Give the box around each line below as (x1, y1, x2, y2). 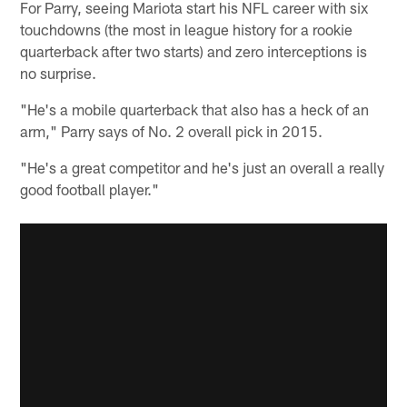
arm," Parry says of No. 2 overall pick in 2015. (20, 121, 323, 140)
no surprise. (20, 63, 97, 82)
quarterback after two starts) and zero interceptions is (20, 41, 368, 60)
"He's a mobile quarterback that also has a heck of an (20, 99, 370, 118)
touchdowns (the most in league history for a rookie (20, 19, 353, 38)
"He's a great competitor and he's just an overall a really (20, 157, 385, 176)
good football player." (20, 179, 160, 198)
